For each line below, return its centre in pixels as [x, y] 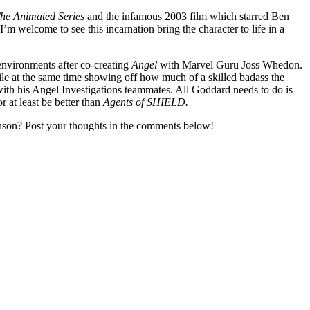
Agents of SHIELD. [147, 102]
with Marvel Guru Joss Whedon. [231, 64]
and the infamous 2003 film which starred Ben [188, 16]
